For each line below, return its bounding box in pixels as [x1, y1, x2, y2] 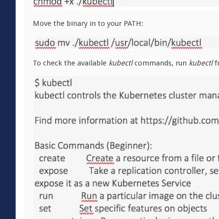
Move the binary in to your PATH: [33, 19, 143, 28]
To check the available [33, 58, 109, 67]
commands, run [132, 58, 189, 67]
